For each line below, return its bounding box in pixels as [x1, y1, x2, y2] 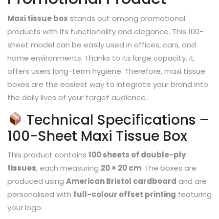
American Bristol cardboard [66, 175, 176, 186]
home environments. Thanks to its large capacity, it [7, 52, 194, 63]
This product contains [7, 149, 88, 160]
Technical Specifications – [22, 110, 209, 130]
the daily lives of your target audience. [7, 92, 147, 103]
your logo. [7, 202, 43, 213]
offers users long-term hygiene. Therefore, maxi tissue [7, 66, 205, 76]
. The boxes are [141, 162, 197, 173]
